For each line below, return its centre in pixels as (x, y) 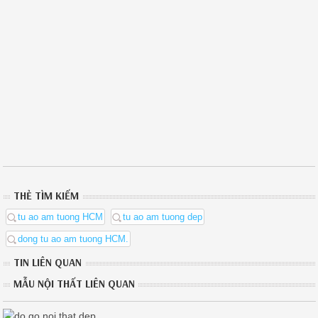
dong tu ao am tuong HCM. (73, 239)
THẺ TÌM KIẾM (46, 196)
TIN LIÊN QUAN (48, 263)
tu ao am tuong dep (163, 217)
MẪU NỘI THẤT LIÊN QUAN (75, 284)
